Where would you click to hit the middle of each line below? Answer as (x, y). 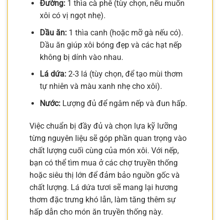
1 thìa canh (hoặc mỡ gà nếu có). (125, 32)
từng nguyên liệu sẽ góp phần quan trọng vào (108, 138)
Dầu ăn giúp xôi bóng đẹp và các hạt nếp (110, 45)
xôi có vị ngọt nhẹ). (72, 15)
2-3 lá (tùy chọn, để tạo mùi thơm (124, 74)
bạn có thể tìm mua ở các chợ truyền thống (104, 163)
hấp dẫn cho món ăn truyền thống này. (96, 212)
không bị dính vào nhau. (81, 57)
